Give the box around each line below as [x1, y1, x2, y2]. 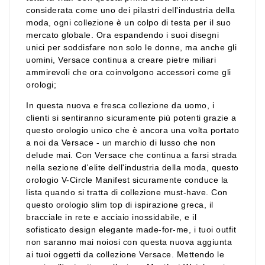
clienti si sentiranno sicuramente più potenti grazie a [26, 112, 236, 122]
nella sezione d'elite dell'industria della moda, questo [26, 162, 239, 172]
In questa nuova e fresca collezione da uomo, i [26, 100, 214, 110]
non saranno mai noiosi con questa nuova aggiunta [26, 237, 232, 247]
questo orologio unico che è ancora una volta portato [26, 125, 239, 135]
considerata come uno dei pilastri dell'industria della [26, 5, 235, 15]
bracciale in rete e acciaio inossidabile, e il [26, 212, 196, 222]
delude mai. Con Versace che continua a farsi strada [26, 150, 237, 160]
